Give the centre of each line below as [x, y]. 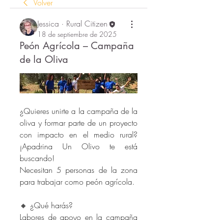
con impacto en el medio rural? [79, 134]
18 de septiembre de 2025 [77, 34]
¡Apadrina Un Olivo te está [79, 146]
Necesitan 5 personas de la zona [79, 170]
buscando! [37, 158]
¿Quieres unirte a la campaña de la [79, 111]
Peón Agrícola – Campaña [77, 46]
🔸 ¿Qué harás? [46, 205]
